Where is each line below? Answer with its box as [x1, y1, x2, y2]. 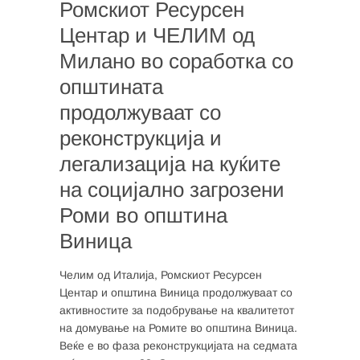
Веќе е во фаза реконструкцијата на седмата [59, 338, 297, 352]
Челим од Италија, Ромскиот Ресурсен [59, 268, 262, 281]
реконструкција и [59, 125, 222, 150]
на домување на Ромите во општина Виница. [59, 321, 297, 334]
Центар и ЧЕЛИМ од [59, 22, 255, 47]
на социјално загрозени [59, 177, 284, 202]
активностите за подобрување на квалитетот [59, 303, 294, 317]
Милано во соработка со [59, 48, 293, 73]
